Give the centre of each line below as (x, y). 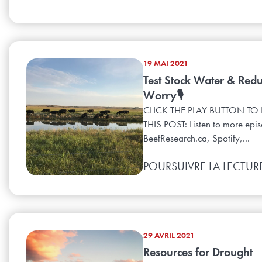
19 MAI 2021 (166, 63)
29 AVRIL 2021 (169, 235)
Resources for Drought (198, 252)
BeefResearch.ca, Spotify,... (196, 138)
